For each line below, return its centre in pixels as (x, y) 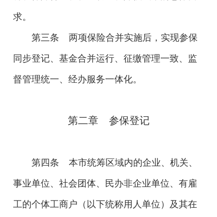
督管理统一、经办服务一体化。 (77, 79)
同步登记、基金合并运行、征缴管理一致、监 (105, 58)
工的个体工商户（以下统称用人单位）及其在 (105, 204)
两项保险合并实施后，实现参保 (129, 37)
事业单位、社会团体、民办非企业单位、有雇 (105, 183)
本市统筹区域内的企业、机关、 (129, 162)
